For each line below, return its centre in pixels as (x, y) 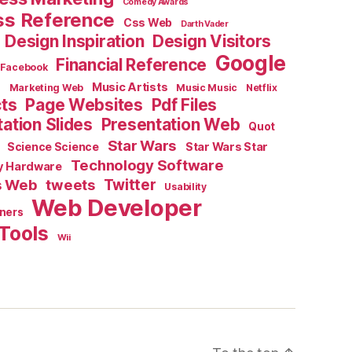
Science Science (53, 147)
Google (251, 64)
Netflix (261, 88)
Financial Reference (132, 65)
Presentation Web (170, 125)
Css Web (148, 23)
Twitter (130, 185)
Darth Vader (204, 24)
